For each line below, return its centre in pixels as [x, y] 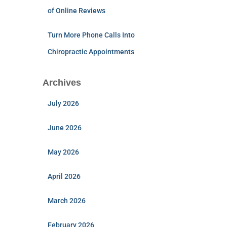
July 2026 [63, 103]
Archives [62, 83]
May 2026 [63, 152]
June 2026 [64, 128]
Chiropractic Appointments [91, 52]
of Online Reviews [76, 11]
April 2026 [64, 176]
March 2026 [66, 201]
